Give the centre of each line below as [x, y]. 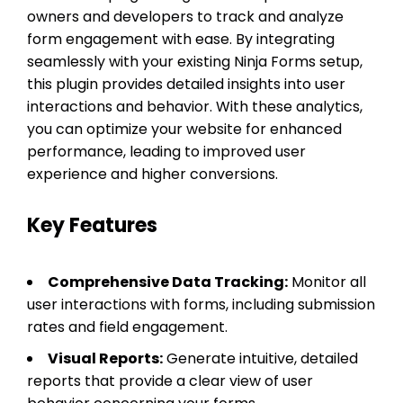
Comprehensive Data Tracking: [168, 282]
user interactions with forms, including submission [201, 304]
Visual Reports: [105, 358]
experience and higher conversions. [152, 174]
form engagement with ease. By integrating [181, 39]
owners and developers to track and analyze [185, 16]
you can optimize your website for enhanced [184, 129]
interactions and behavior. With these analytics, [195, 106]
